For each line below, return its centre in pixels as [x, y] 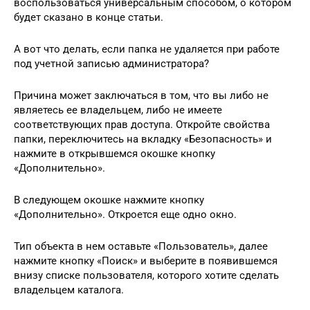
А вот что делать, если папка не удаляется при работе [147, 49]
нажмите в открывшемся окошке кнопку [115, 153]
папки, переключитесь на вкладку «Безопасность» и [143, 139]
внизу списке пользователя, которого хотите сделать [146, 275]
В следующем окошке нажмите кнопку [109, 200]
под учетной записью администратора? [111, 63]
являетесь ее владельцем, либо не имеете [118, 110]
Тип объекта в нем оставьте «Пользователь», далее [141, 246]
